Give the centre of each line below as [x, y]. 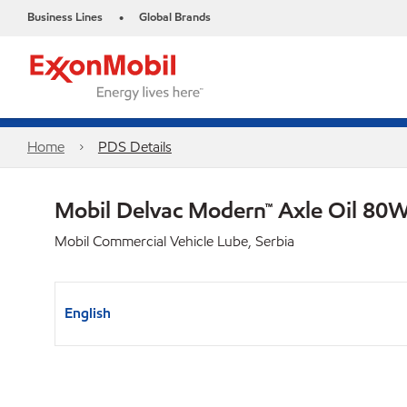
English [88, 313]
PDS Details [134, 147]
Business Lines [65, 17]
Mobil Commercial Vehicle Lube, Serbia [174, 241]
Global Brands [175, 17]
